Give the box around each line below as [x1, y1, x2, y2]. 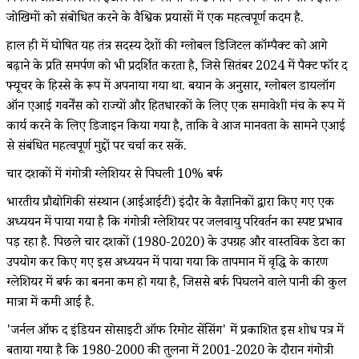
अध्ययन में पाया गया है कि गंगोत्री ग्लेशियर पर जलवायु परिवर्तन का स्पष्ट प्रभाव [6, 213, 342, 234]
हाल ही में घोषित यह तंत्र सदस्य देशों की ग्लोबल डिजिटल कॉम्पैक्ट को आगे [6, 37, 327, 58]
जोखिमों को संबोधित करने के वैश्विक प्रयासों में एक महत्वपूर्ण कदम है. [6, 9, 304, 30]
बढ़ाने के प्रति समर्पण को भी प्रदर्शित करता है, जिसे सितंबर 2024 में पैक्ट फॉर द [6, 57, 347, 78]
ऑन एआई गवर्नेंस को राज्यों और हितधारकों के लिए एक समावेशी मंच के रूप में [6, 97, 345, 118]
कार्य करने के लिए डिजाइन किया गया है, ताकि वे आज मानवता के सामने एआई [6, 117, 345, 138]
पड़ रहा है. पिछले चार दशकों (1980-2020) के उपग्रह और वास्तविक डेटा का [6, 233, 345, 254]
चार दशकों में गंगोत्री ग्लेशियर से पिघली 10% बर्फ [6, 165, 223, 186]
